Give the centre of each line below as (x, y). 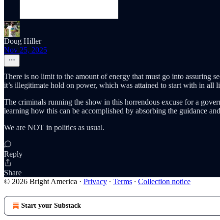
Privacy (95, 181)
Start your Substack (51, 206)
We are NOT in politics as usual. (54, 127)
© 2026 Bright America (41, 181)
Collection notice (164, 181)
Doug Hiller (23, 41)
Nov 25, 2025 (26, 50)
